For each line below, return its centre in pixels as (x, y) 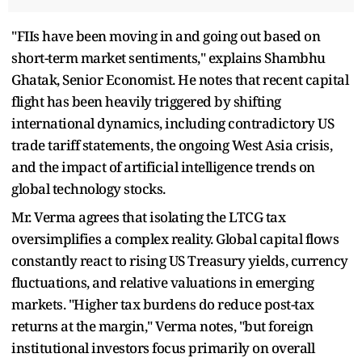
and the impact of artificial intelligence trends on (163, 166)
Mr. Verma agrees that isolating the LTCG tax (148, 217)
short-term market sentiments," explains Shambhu (168, 57)
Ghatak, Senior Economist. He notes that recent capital (180, 79)
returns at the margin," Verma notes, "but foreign (162, 326)
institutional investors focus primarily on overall (163, 347)
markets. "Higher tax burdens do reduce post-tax (163, 304)
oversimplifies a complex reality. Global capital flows (175, 238)
